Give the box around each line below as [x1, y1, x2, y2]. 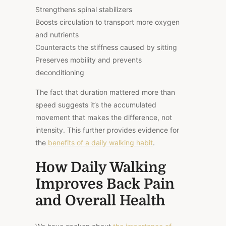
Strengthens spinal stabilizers [35, 5, 134, 14]
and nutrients [35, 30, 79, 39]
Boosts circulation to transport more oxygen [35, 17, 180, 26]
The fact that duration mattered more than [35, 87, 175, 96]
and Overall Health [35, 192, 165, 209]
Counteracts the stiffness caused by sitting [35, 42, 177, 51]
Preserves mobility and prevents [35, 55, 142, 64]
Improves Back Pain [35, 176, 175, 192]
